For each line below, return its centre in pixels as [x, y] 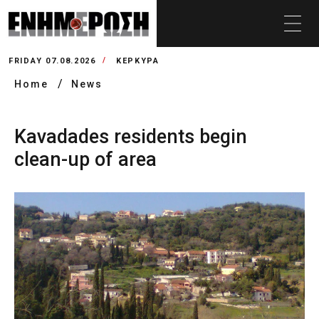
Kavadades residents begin [131, 137]
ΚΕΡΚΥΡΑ [137, 61]
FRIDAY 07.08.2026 [52, 61]
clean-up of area [85, 159]
